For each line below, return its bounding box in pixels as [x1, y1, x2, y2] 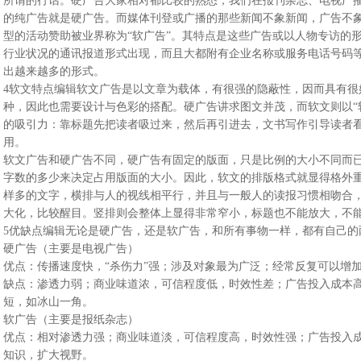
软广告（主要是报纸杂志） [2, 313, 139, 326]
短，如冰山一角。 [2, 296, 93, 308]
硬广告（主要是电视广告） [2, 243, 139, 255]
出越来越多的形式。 [2, 65, 105, 77]
